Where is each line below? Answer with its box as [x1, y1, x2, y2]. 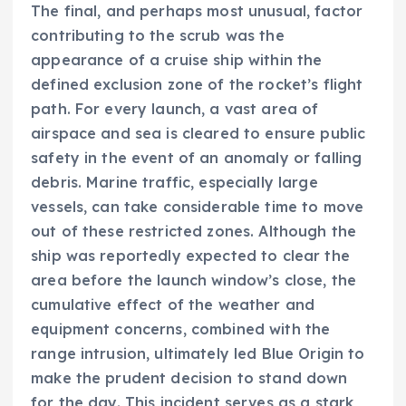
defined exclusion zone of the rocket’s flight [31, 75, 363, 94]
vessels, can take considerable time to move [31, 198, 364, 217]
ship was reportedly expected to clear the [31, 246, 350, 266]
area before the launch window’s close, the [31, 271, 356, 290]
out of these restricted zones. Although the [31, 222, 357, 241]
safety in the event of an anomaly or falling [31, 149, 362, 168]
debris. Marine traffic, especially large [31, 173, 318, 192]
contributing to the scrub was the [31, 26, 285, 45]
